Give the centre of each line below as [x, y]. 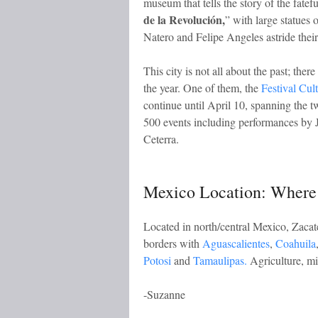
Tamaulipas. [220, 260]
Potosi [159, 260]
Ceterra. [161, 139]
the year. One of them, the [202, 88]
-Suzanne [164, 294]
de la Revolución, [184, 20]
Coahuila [296, 243]
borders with [171, 243]
